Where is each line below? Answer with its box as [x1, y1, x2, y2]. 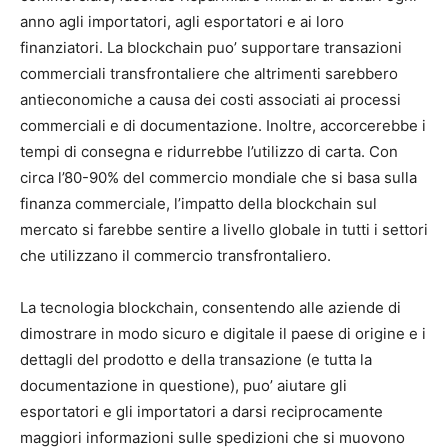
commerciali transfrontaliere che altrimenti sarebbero [20, 63, 398, 83]
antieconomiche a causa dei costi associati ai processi [20, 89, 401, 109]
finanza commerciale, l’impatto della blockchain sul [20, 193, 377, 213]
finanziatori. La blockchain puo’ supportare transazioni [20, 37, 402, 57]
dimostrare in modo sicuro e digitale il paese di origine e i [20, 323, 426, 343]
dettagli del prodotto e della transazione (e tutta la [20, 349, 372, 369]
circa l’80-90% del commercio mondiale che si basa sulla [20, 167, 417, 187]
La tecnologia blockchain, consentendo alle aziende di [20, 297, 401, 317]
